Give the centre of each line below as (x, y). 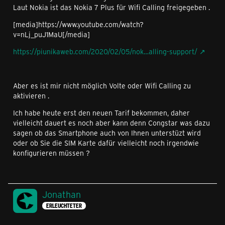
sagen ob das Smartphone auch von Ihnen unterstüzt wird (107, 133)
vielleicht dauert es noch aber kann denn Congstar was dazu (111, 123)
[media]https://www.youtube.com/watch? (78, 24)
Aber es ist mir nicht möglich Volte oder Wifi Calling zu (102, 86)
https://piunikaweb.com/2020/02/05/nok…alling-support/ (105, 51)
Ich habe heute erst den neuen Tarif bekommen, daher (101, 113)
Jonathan (62, 194)
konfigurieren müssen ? (51, 153)
